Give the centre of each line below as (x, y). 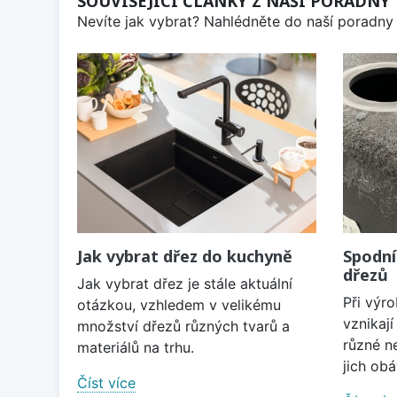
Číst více (106, 382)
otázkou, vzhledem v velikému (179, 304)
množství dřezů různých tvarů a (183, 326)
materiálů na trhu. (136, 347)
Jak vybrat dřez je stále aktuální (185, 283)
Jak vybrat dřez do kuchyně (185, 256)
